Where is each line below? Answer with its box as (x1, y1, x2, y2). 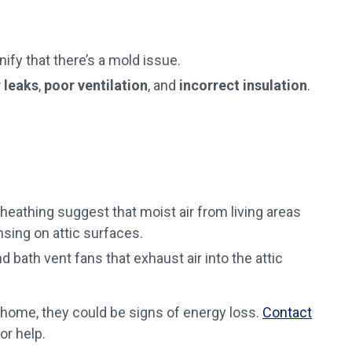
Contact (262, 304, 312, 321)
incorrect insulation (179, 77, 307, 93)
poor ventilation (44, 77, 148, 93)
